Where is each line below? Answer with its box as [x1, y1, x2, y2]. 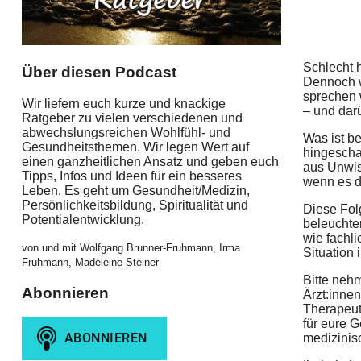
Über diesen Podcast [21, 64, 176, 81]
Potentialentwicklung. [21, 212, 144, 226]
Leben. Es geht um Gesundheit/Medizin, [21, 183, 250, 197]
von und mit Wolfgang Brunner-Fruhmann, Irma [21, 241, 240, 254]
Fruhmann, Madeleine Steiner [21, 255, 159, 268]
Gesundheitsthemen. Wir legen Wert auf [21, 139, 249, 154]
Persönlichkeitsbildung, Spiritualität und [21, 197, 248, 212]
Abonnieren [21, 284, 109, 301]
